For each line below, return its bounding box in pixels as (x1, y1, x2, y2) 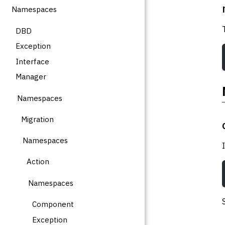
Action (27, 157, 50, 167)
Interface (15, 56, 49, 66)
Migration (21, 114, 54, 124)
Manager (15, 72, 46, 82)
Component (32, 199, 74, 209)
